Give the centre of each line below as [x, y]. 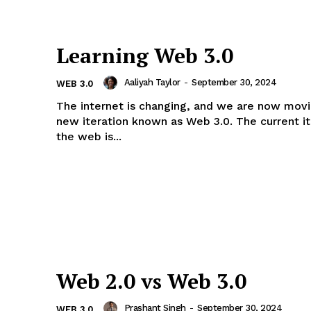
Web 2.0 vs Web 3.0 [151, 281]
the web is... [89, 136]
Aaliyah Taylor [152, 83]
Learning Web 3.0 [145, 55]
